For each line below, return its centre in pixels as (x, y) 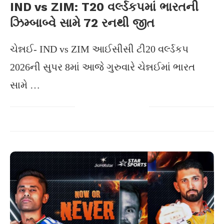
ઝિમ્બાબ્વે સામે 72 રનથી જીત (82, 23)
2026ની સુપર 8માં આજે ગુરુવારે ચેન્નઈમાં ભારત (102, 67)
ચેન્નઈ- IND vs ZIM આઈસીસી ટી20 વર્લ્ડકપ (99, 49)
